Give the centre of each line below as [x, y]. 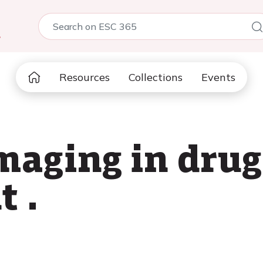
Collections [156, 77]
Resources [85, 77]
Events [218, 77]
